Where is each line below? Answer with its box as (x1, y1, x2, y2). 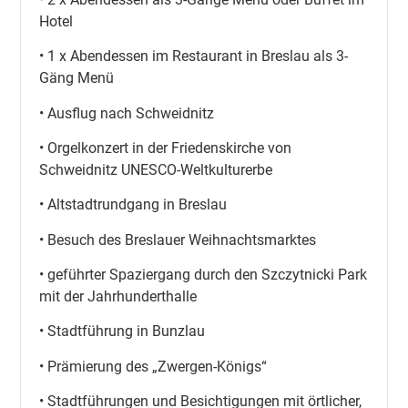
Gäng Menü (39, 69, 115, 87)
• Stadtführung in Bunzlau (39, 322, 206, 341)
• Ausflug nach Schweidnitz (39, 104, 215, 122)
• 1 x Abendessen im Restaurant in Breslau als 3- (39, 47, 349, 66)
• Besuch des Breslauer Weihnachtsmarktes (39, 230, 317, 249)
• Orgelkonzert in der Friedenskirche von (39, 138, 292, 157)
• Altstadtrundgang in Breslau (39, 196, 228, 214)
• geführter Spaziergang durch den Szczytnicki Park (39, 266, 368, 284)
